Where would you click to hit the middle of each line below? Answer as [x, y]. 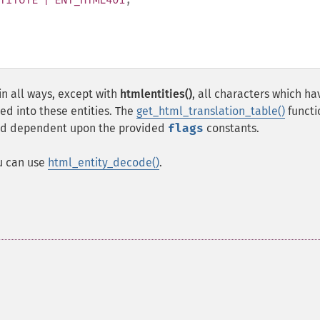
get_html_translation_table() [211, 111]
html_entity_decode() [104, 162]
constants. [231, 128]
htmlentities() [156, 94]
